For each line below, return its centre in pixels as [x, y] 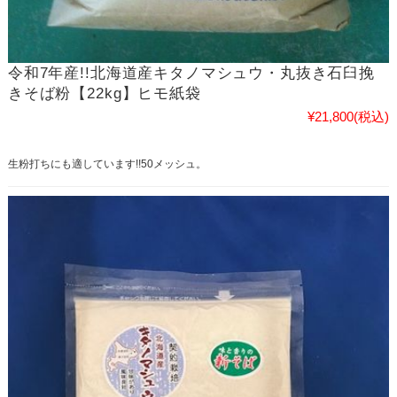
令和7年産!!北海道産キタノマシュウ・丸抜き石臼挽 [191, 73]
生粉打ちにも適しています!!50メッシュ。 [107, 163]
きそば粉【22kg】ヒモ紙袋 [104, 93]
